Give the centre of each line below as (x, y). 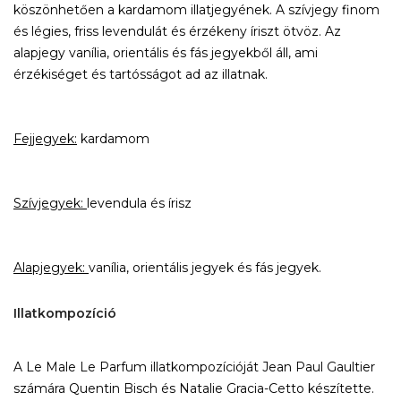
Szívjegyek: (50, 203)
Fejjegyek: (45, 139)
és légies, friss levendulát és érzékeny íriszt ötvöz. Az (177, 31)
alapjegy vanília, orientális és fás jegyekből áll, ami (166, 53)
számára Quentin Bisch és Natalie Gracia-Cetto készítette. (194, 388)
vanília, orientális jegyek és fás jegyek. (205, 268)
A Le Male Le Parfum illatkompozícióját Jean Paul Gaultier (194, 367)
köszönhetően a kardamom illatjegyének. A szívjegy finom (196, 10)
